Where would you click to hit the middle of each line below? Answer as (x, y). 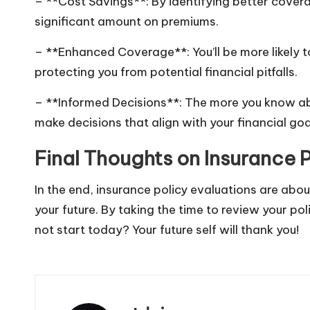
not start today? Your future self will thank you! (167, 230)
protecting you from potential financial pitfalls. (166, 72)
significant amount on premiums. (127, 21)
